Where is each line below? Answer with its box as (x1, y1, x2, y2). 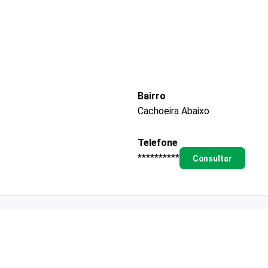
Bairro (138, 90, 166, 102)
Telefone (138, 136, 178, 148)
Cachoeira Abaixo (138, 105, 209, 117)
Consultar (192, 153, 232, 163)
